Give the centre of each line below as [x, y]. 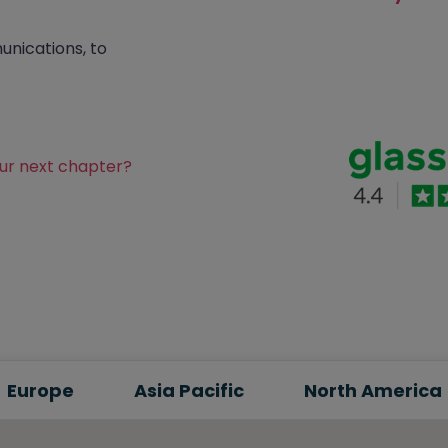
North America [372, 390]
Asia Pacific [188, 390]
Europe [40, 390]
